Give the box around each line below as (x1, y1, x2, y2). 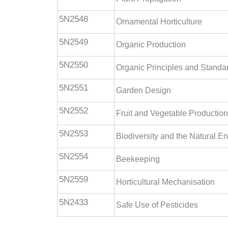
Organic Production (116, 40, 186, 49)
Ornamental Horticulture (116, 17, 202, 26)
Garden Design (116, 86, 171, 95)
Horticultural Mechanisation (116, 178, 215, 186)
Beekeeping (116, 155, 160, 163)
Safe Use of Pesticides (116, 201, 198, 209)
